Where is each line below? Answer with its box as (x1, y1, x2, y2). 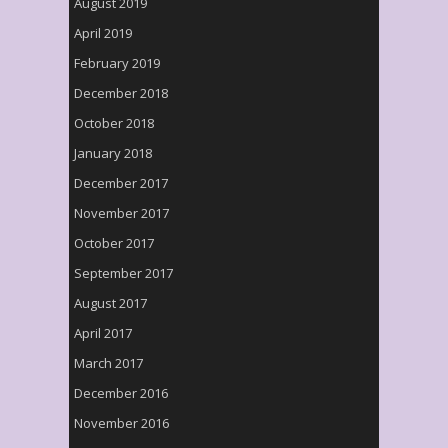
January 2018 (74, 144, 152, 162)
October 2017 (74, 234, 154, 252)
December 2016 (74, 384, 168, 402)
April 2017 (74, 324, 132, 342)
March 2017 (74, 354, 143, 372)
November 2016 (74, 414, 169, 432)
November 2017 (74, 204, 169, 222)
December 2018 (74, 84, 168, 102)
